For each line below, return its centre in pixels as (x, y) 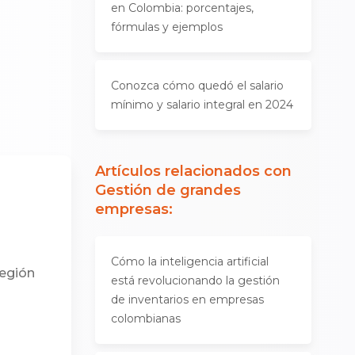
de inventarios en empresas (188, 300)
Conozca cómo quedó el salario (198, 86)
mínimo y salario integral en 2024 (202, 105)
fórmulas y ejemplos (167, 27)
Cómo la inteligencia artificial (190, 261)
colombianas (146, 319)
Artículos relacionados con (194, 171)
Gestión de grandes (168, 190)
